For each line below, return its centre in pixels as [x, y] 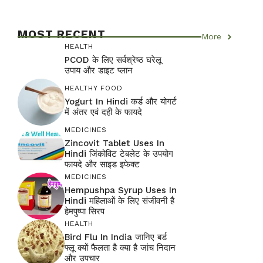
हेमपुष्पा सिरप [85, 211]
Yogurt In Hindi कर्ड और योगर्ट [121, 101]
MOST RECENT [62, 34]
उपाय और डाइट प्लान [99, 70]
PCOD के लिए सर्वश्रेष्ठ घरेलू [113, 60]
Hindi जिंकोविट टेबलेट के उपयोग [119, 154]
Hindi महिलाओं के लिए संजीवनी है [119, 200]
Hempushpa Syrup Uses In [121, 190]
